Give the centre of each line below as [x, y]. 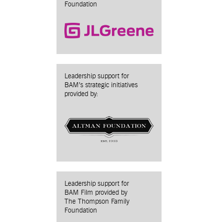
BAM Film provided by [96, 193]
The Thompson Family [97, 201]
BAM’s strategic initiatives [101, 85]
